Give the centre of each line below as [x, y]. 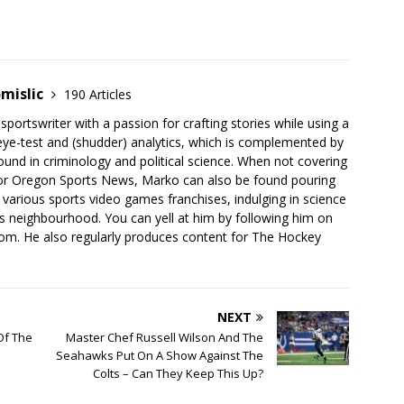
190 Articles [98, 95]
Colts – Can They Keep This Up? [179, 374]
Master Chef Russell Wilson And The [165, 338]
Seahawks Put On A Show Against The [160, 356]
